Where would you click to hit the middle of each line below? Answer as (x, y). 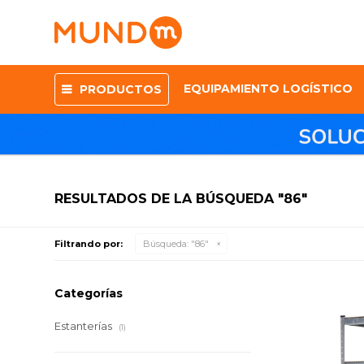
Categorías (89, 293)
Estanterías (85, 326)
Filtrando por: (89, 244)
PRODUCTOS (121, 89)
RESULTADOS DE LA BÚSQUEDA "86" (181, 199)
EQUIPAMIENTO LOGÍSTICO (269, 89)
